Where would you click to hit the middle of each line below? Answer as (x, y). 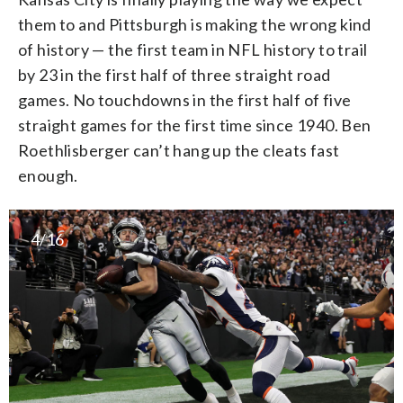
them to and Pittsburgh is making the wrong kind (195, 24)
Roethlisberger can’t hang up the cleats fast (179, 150)
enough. (48, 175)
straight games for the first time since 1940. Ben (195, 125)
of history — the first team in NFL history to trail (193, 49)
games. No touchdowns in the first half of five (185, 99)
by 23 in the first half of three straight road (175, 74)
